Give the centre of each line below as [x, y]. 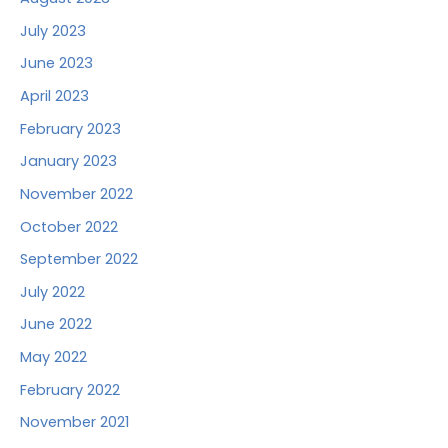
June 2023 [56, 63]
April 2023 [54, 95]
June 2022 [56, 324]
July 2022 [52, 291]
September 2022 [79, 259]
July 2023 [53, 30]
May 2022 [53, 357]
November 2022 [76, 193]
